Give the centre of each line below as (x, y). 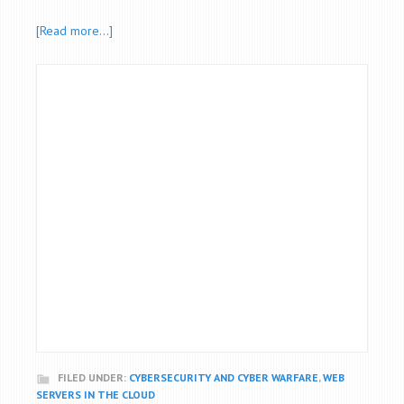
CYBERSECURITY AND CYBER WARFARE (224, 377)
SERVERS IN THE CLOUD (96, 395)
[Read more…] (74, 31)
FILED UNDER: (93, 377)
